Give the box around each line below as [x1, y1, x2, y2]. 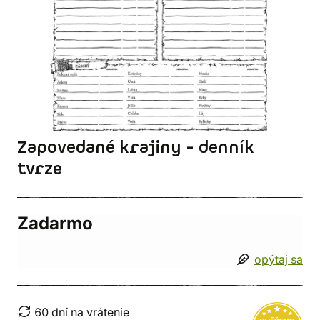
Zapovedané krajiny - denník [17, 136, 254, 159]
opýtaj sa [254, 252, 303, 266]
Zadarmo [17, 213, 93, 234]
